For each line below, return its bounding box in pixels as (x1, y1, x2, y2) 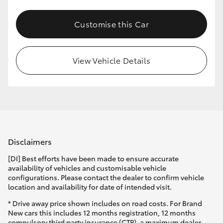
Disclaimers (8, 135, 52, 147)
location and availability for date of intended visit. (8, 182, 172, 192)
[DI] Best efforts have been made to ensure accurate (8, 153, 179, 164)
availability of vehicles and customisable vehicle (8, 163, 166, 173)
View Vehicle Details (72, 54, 151, 66)
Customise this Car (74, 18, 149, 30)
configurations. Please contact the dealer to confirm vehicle (8, 172, 204, 183)
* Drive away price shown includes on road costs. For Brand (8, 198, 202, 209)
